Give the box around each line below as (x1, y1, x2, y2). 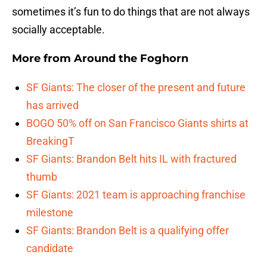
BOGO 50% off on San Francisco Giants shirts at (26, 117, 249, 130)
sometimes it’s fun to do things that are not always (12, 5, 250, 18)
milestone (26, 206, 73, 219)
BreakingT (26, 135, 74, 148)
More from (12, 52, 74, 66)
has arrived (26, 99, 79, 112)
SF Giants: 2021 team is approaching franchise (26, 188, 246, 201)
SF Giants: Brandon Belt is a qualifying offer (26, 224, 229, 237)
